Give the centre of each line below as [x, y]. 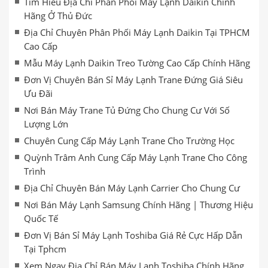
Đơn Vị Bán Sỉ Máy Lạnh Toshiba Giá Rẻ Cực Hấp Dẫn [133, 235]
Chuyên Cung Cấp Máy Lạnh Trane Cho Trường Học [129, 141]
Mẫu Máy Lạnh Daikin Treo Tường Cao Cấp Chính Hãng [137, 63]
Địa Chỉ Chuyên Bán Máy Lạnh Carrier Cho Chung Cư [132, 188]
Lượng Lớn [46, 124]
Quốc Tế [41, 218]
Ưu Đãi [38, 93]
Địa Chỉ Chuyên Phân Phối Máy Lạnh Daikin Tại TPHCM [137, 32]
